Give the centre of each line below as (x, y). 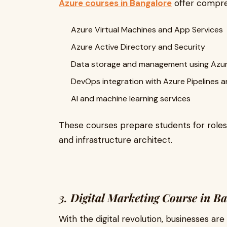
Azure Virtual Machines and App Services (147, 30)
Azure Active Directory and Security (138, 47)
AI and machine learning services (131, 99)
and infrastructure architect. (116, 140)
